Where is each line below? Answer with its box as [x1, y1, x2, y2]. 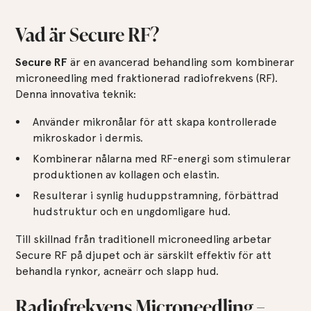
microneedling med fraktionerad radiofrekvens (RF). [15, 71, 278, 85]
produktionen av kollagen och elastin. [32, 167, 219, 181]
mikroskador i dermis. [32, 131, 143, 144]
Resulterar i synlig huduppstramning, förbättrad [32, 188, 279, 202]
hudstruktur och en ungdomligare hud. [32, 204, 230, 218]
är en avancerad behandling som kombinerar [67, 55, 295, 69]
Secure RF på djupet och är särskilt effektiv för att [15, 248, 272, 262]
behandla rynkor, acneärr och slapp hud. [15, 264, 219, 278]
